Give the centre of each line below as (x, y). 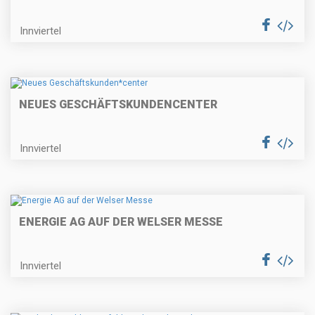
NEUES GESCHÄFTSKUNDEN (96, 105)
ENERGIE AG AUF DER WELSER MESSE (121, 222)
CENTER (195, 105)
